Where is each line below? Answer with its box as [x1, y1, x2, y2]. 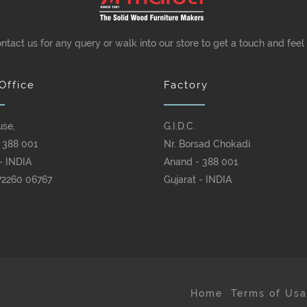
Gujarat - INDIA [164, 174, 232, 185]
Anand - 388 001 [164, 156, 238, 167]
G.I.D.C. [164, 121, 195, 132]
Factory [164, 79, 208, 91]
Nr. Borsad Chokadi [164, 138, 250, 149]
